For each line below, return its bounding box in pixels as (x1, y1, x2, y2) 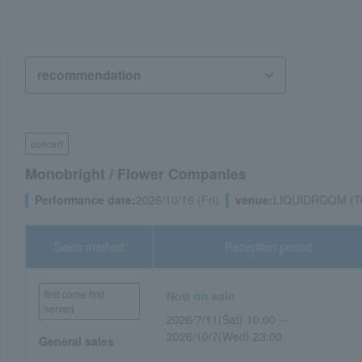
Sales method (54, 238, 125, 255)
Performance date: (35, 192, 136, 208)
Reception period (225, 238, 313, 255)
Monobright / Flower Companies (25, 163, 246, 184)
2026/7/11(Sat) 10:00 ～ (166, 311, 291, 327)
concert (31, 137, 63, 150)
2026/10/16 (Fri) (136, 192, 219, 208)
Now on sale (166, 288, 235, 304)
